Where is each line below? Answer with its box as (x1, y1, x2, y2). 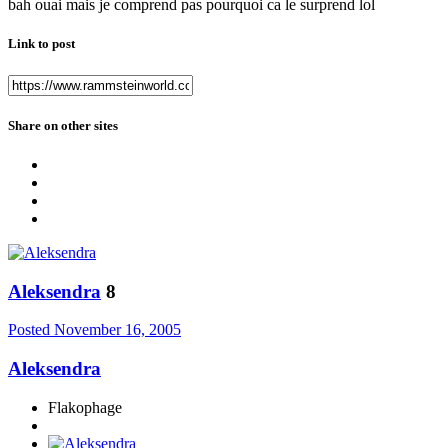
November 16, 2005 (54, 321, 181, 339)
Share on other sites (8, 117, 118, 133)
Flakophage (48, 398, 122, 416)
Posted (8, 321, 54, 339)
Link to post (8, 36, 75, 52)
